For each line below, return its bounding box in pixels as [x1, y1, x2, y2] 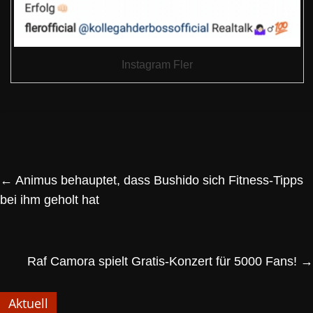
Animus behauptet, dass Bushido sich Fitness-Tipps [13, 173, 303, 188]
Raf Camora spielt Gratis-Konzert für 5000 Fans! [27, 254, 300, 269]
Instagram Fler [122, 59, 193, 71]
